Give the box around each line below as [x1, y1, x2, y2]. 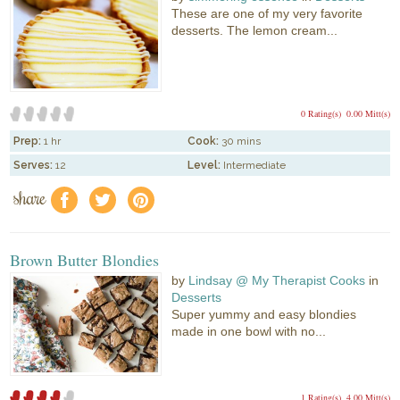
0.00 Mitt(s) [346, 107, 390, 121]
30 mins [221, 135, 262, 148]
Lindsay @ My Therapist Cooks [188, 273, 366, 288]
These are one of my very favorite [171, 6, 363, 21]
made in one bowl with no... [171, 324, 327, 339]
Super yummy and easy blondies [171, 307, 357, 322]
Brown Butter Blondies [10, 249, 160, 271]
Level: [187, 159, 221, 172]
